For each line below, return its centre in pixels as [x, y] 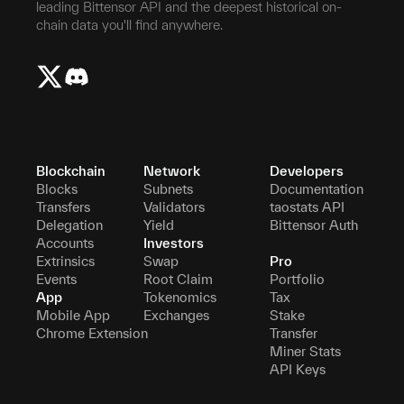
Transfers [63, 207]
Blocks [57, 188]
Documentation [316, 188]
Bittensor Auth [313, 225]
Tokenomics [180, 297]
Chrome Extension [92, 333]
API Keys [297, 369]
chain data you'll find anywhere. [129, 24]
